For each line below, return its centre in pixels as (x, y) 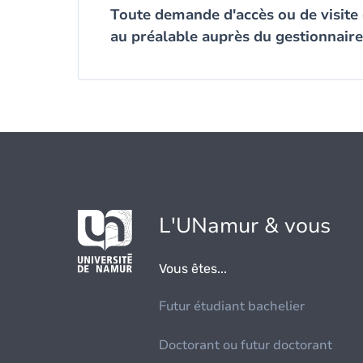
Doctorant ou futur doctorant (246, 345)
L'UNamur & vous (245, 226)
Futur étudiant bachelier (232, 306)
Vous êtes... (193, 269)
